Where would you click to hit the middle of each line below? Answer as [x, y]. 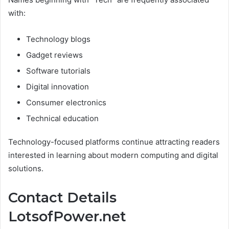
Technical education [62, 118]
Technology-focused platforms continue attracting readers [114, 142]
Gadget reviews [54, 55]
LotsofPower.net [67, 216]
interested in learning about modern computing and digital [113, 155]
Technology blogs [58, 39]
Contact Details [62, 197]
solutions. [26, 168]
